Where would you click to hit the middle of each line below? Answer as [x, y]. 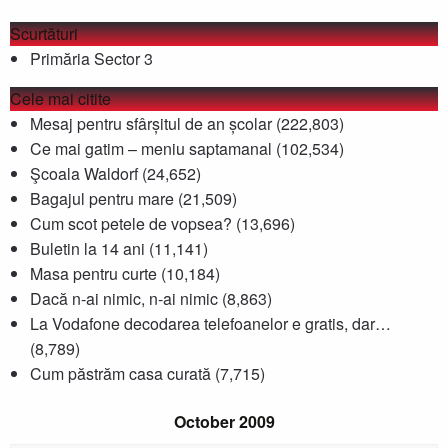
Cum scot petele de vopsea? [131, 223]
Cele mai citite [60, 98]
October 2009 [224, 421]
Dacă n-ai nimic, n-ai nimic [124, 298]
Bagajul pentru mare [102, 198]
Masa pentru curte [93, 273]
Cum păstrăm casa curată [120, 373]
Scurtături [44, 33]
